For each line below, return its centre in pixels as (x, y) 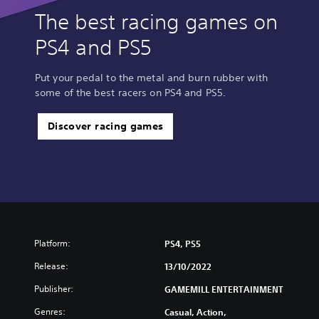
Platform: (52, 243)
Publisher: (54, 288)
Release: (51, 266)
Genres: (50, 311)
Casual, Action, (195, 312)
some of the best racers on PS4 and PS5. (130, 92)
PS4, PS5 (183, 243)
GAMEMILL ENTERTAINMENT (224, 289)
